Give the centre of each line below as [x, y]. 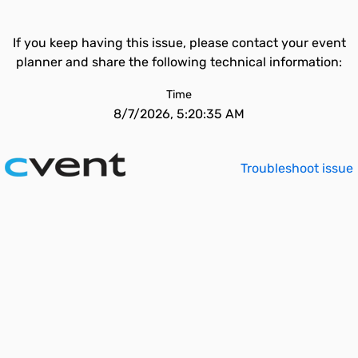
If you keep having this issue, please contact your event [179, 43]
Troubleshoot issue [297, 168]
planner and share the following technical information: [179, 62]
